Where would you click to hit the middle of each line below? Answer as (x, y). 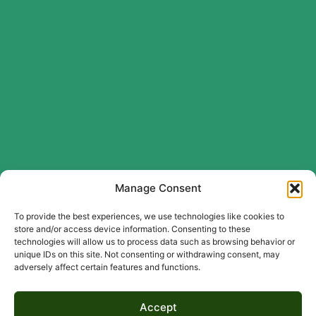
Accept (158, 307)
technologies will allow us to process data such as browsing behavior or (154, 242)
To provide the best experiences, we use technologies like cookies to (149, 216)
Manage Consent (158, 188)
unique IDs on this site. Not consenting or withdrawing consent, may (147, 254)
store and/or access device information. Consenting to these (132, 229)
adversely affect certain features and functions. (107, 267)
